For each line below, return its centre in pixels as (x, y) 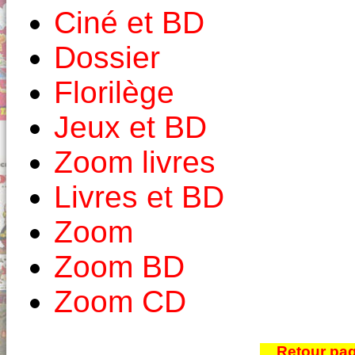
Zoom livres (135, 162)
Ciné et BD (129, 22)
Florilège (114, 92)
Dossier (107, 57)
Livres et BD (139, 197)
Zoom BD (119, 266)
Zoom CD (120, 301)
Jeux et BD (130, 127)
